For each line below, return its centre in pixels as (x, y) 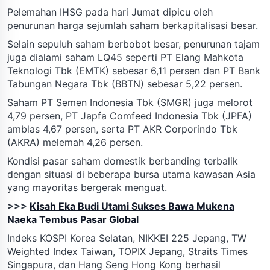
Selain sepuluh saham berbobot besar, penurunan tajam (133, 44)
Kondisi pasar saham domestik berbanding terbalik (123, 161)
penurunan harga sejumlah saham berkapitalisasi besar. (133, 25)
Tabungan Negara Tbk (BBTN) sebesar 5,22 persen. (125, 83)
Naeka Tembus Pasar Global (73, 219)
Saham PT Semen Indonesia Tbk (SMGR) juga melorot (130, 102)
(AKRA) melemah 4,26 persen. (75, 142)
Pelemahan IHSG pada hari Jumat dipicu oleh (110, 12)
